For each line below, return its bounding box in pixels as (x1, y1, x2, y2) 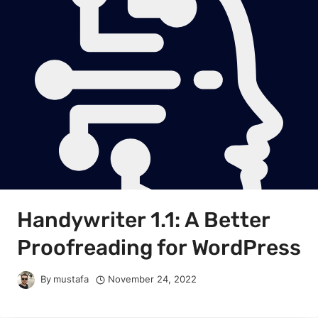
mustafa (53, 274, 89, 285)
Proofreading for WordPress (17, 234, 301, 261)
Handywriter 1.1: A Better (17, 207, 270, 233)
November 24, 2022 (108, 274, 197, 285)
